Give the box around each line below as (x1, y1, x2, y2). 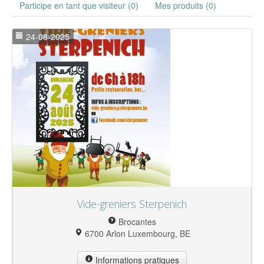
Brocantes (116, 216, 156, 228)
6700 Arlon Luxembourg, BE (82, 227, 190, 240)
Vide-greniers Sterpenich (77, 197, 187, 212)
